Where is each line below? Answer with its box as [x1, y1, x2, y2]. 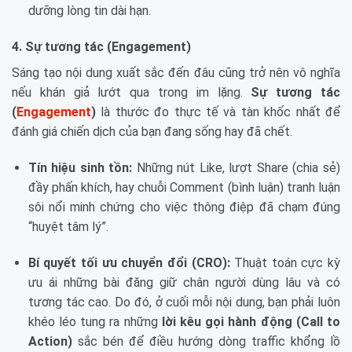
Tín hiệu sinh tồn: [27, 159, 133, 175]
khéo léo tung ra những [27, 313, 162, 329]
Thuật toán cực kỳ [229, 255, 341, 270]
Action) [27, 333, 72, 349]
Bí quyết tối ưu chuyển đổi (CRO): [27, 255, 230, 270]
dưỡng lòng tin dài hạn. [27, 3, 151, 19]
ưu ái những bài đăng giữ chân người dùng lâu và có [27, 274, 340, 290]
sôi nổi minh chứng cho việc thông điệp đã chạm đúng [27, 199, 340, 214]
